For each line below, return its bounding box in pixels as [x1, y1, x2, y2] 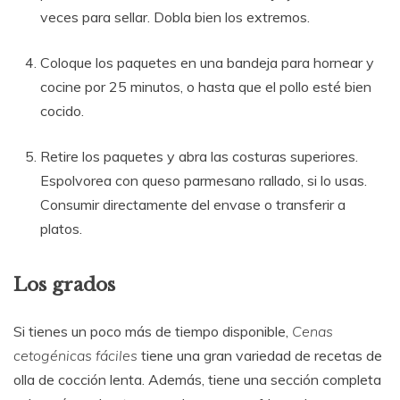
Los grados [13, 272, 115, 296]
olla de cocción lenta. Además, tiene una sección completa [13, 370, 381, 388]
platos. [40, 219, 82, 237]
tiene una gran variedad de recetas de [137, 346, 382, 364]
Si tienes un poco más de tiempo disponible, [13, 321, 292, 340]
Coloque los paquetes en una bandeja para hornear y [40, 53, 374, 71]
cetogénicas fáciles [13, 346, 137, 364]
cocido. [40, 101, 84, 120]
